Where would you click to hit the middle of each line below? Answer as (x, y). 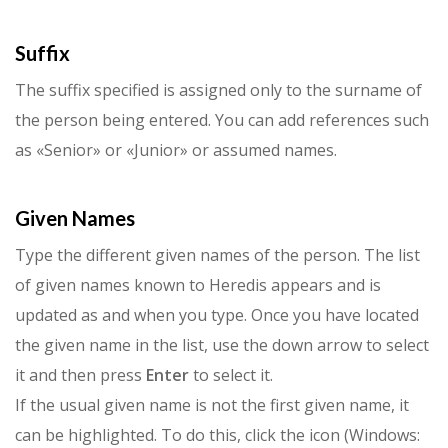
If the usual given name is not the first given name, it (212, 405)
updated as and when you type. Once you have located (217, 315)
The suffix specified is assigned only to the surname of (218, 90)
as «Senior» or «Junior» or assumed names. (176, 150)
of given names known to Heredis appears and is (198, 285)
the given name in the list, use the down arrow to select (222, 345)
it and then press (80, 375)
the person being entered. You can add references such (222, 120)
